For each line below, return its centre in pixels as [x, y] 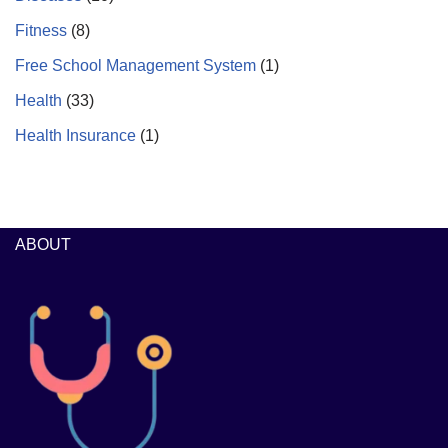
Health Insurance [75, 136]
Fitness [41, 31]
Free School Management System [135, 66]
